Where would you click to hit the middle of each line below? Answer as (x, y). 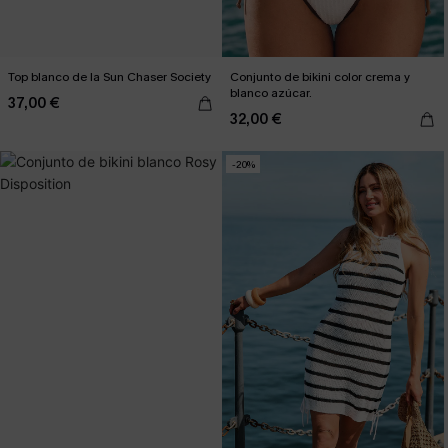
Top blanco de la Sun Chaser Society (109, 77)
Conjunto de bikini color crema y (320, 77)
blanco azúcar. (271, 93)
